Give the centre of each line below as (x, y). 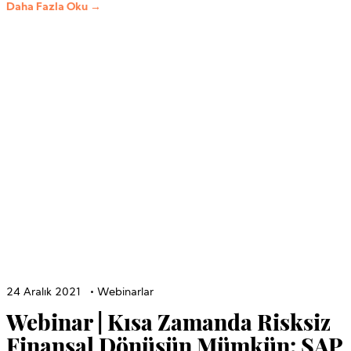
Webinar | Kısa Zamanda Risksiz (168, 321)
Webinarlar (125, 292)
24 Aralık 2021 (43, 292)
